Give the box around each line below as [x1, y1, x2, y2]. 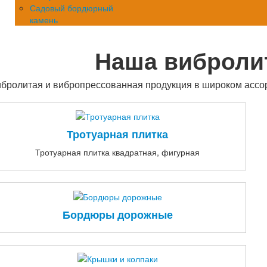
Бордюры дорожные [62, 206, 173, 222]
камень [30, 14, 58, 26]
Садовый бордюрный [30, 2, 113, 14]
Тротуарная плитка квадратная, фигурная [35, 146, 200, 159]
